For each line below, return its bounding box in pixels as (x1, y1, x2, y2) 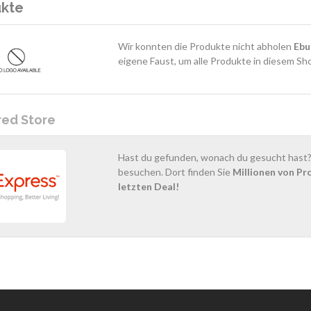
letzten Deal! (117, 180, 179, 192)
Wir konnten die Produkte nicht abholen (117, 40, 294, 53)
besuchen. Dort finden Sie (117, 165, 233, 178)
